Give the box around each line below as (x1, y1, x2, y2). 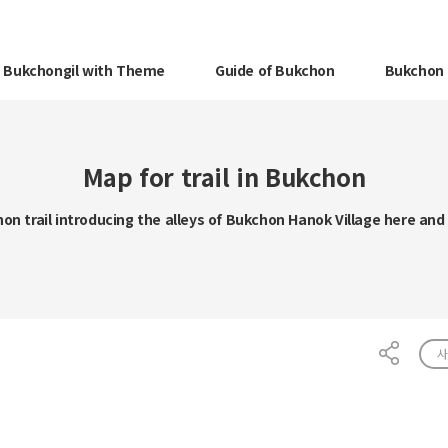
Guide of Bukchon (214, 60, 335, 80)
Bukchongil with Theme (3, 60, 165, 80)
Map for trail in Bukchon (82, 159, 366, 194)
